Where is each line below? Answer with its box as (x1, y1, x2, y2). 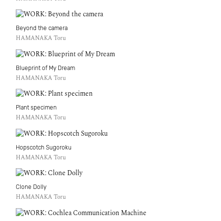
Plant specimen (16, 104, 57, 111)
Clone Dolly (16, 183, 46, 190)
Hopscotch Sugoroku (16, 144, 72, 151)
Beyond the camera (16, 24, 68, 32)
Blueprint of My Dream (16, 64, 75, 72)
